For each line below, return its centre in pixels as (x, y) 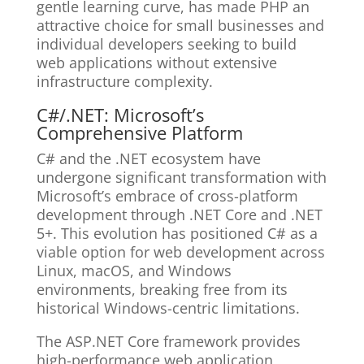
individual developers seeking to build (166, 44)
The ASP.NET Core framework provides (168, 342)
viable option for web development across (180, 252)
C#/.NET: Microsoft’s (120, 115)
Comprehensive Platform (139, 133)
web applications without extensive (156, 63)
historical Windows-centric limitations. (168, 308)
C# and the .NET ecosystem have (148, 159)
